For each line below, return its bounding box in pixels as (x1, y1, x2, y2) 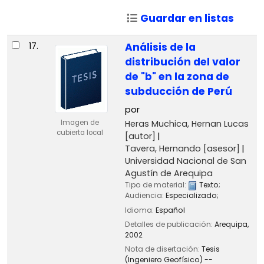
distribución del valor (124, 55, 240, 70)
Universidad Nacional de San (124, 155, 246, 167)
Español (155, 204, 185, 215)
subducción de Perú (124, 84, 232, 99)
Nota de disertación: (124, 243, 202, 254)
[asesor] (200, 143, 240, 155)
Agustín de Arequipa (124, 167, 213, 180)
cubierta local (56, 128, 103, 138)
